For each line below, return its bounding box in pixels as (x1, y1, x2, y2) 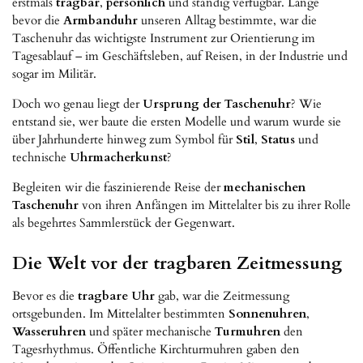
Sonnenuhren (228, 305, 306, 322)
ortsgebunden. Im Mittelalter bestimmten (12, 305, 228, 322)
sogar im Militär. (12, 65, 96, 82)
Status (261, 130, 295, 147)
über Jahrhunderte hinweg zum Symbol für (12, 130, 236, 147)
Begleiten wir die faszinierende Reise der (12, 178, 224, 195)
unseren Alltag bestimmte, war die (138, 11, 317, 28)
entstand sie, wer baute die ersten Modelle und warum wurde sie (12, 113, 341, 130)
